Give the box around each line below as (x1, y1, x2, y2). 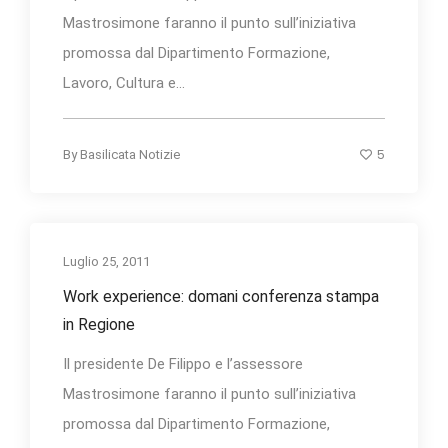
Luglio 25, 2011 (63, 253, 150, 269)
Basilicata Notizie (80, 146, 180, 162)
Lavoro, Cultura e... (63, 73, 185, 92)
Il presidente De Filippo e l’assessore (63, 354, 303, 373)
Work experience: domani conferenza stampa (63, 286, 379, 306)
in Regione (63, 314, 135, 334)
